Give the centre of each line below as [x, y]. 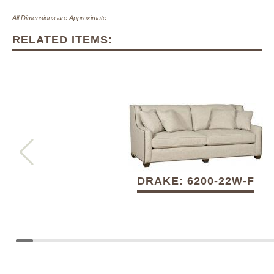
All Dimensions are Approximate [59, 18]
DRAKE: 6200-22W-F [196, 181]
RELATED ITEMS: [62, 40]
